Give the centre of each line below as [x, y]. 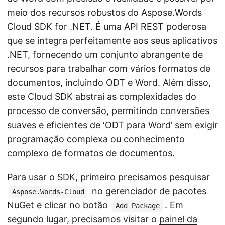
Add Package [138, 206]
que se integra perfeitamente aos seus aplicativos [112, 40]
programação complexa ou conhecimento [96, 139]
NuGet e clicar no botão [59, 205]
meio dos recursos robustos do [74, 12]
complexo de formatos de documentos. [91, 153]
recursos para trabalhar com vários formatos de [109, 69]
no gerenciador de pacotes [148, 191]
